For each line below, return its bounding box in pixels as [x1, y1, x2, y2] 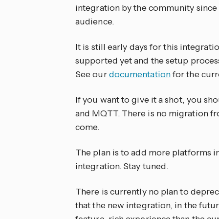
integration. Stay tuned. [75, 161, 169, 172]
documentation [109, 69, 171, 80]
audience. [75, 16, 114, 27]
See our [75, 69, 109, 80]
